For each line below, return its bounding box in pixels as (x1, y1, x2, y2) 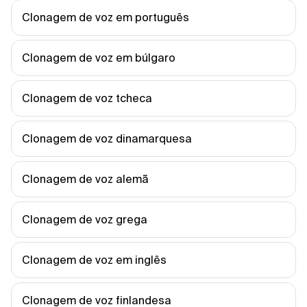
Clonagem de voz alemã (22, 173, 149, 185)
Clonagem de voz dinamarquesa (22, 132, 192, 145)
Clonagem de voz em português (22, 11, 189, 23)
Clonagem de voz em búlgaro (22, 51, 175, 64)
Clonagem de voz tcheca (22, 92, 152, 104)
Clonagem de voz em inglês (22, 254, 167, 266)
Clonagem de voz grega (22, 213, 147, 225)
